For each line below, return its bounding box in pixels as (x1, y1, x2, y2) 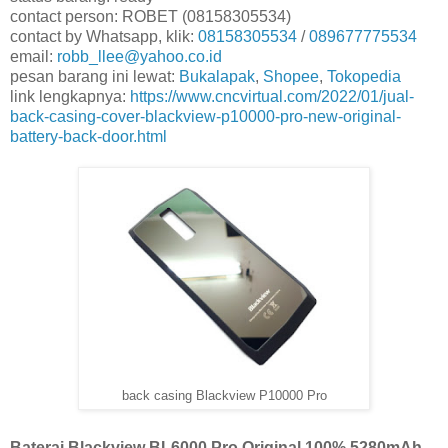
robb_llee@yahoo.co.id (57, 48, 222, 66)
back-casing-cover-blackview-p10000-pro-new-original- (10, 108, 401, 126)
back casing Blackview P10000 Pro (121, 389, 327, 404)
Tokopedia (327, 68, 401, 86)
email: (10, 48, 57, 66)
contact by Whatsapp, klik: (10, 28, 198, 46)
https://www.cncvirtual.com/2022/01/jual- (130, 88, 414, 106)
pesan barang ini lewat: (10, 68, 179, 86)
